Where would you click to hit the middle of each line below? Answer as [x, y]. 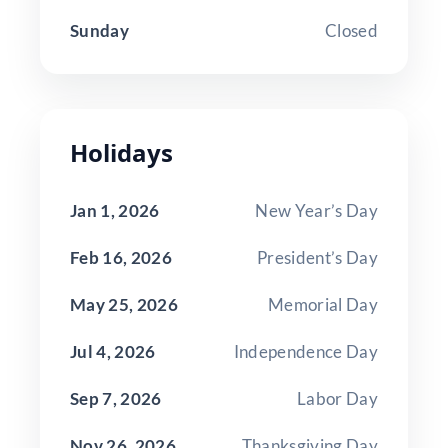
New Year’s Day [316, 210]
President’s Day [317, 257]
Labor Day [337, 398]
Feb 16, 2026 [121, 257]
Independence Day [305, 351]
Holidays [121, 152]
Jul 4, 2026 [113, 351]
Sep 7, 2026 [116, 398]
